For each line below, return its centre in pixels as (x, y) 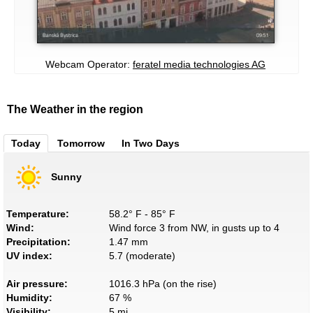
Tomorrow (81, 143)
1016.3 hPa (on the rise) (162, 283)
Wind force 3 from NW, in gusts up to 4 (194, 227)
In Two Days (151, 143)
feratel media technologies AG (199, 64)
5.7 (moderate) (142, 255)
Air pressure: (37, 283)
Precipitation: (38, 241)
